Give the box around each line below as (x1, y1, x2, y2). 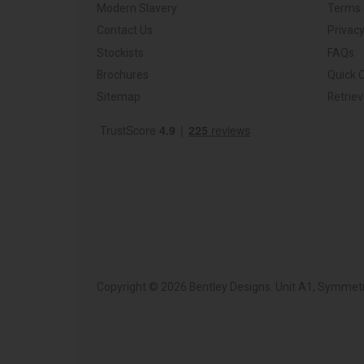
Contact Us (97, 24, 153, 37)
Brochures (97, 67, 149, 81)
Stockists (97, 45, 144, 59)
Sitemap (97, 89, 141, 103)
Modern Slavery (97, 2, 177, 15)
